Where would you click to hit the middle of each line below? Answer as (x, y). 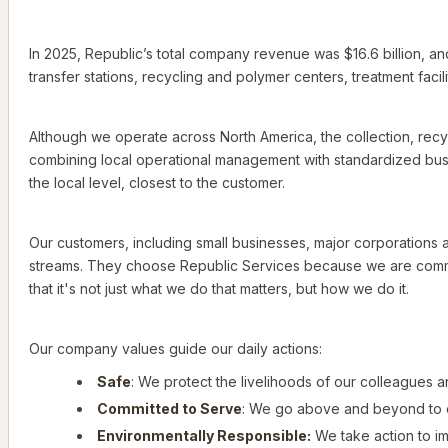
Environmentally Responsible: (204, 436)
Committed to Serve (169, 409)
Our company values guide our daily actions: (175, 349)
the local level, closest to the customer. (157, 183)
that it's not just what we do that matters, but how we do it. (219, 289)
